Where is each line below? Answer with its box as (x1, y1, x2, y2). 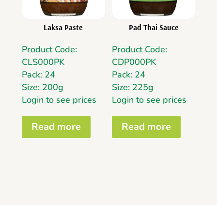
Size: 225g (112, 81, 154, 93)
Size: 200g (21, 81, 63, 93)
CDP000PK (112, 56, 156, 68)
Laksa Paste (44, 22, 83, 32)
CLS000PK (21, 56, 64, 68)
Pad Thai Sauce (128, 22, 179, 32)
